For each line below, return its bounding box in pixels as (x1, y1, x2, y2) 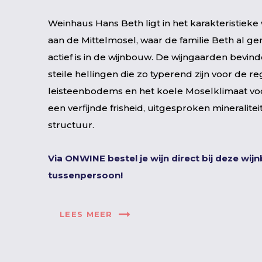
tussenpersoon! (48, 170, 123, 181)
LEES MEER (60, 209, 113, 219)
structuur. (48, 119, 94, 130)
